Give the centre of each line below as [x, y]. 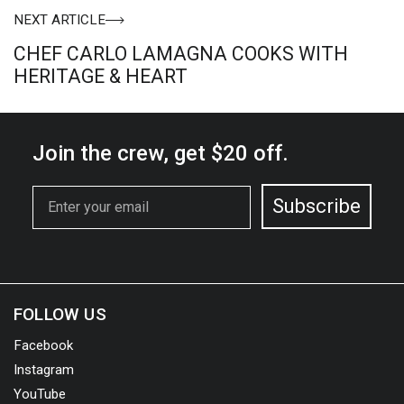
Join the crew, [103, 153]
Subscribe [317, 206]
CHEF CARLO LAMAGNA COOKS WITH [181, 54]
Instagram [44, 370]
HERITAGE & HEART [101, 77]
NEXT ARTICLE [60, 20]
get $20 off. [231, 153]
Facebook [43, 346]
